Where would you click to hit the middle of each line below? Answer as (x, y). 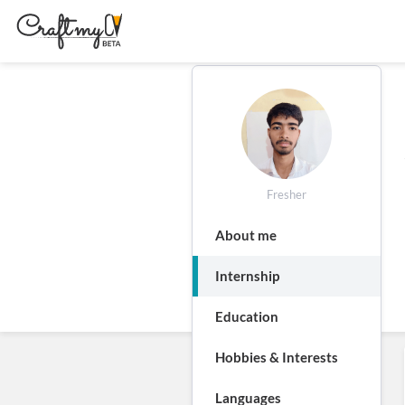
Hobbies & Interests (277, 357)
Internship (247, 276)
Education (247, 316)
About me (246, 235)
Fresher (287, 194)
